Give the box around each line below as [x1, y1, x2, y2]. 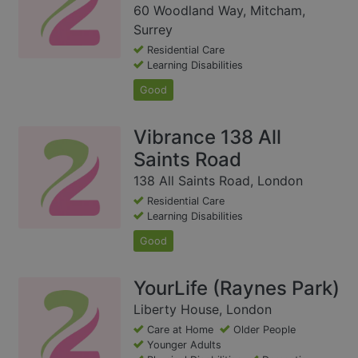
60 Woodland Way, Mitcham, [133, 2, 305, 19]
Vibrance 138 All [133, 125, 281, 149]
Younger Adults [147, 339, 221, 352]
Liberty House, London [133, 301, 272, 318]
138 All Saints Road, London [133, 173, 303, 189]
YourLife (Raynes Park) [133, 276, 340, 300]
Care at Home [147, 324, 213, 336]
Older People [233, 324, 296, 336]
